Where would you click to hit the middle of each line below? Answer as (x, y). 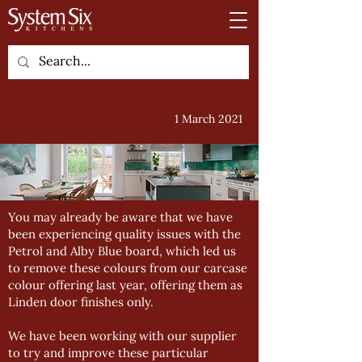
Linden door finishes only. (81, 302)
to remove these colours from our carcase (128, 268)
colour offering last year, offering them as (125, 285)
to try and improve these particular (108, 353)
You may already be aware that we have (120, 217)
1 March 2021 (208, 119)
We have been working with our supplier (122, 336)
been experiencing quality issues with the (124, 234)
